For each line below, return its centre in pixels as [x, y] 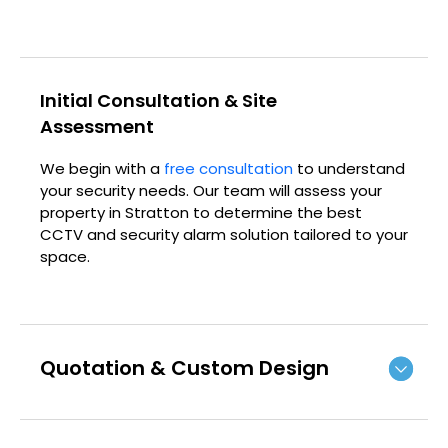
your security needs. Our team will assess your [211, 191]
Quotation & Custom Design [184, 368]
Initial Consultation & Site [158, 101]
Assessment [97, 127]
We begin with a [102, 169]
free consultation [228, 169]
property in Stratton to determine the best [201, 213]
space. [65, 257]
